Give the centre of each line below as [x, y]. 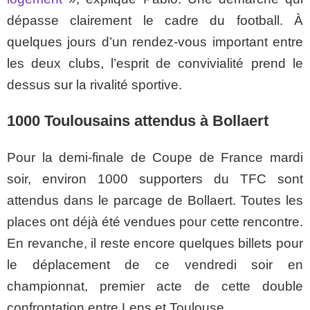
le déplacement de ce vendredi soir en [155, 265]
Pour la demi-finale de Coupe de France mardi [155, 158]
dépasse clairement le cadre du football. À [155, 21]
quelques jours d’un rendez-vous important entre [155, 42]
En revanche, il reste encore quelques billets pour [155, 244]
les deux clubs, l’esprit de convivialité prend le [155, 64]
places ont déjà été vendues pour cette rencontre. [155, 222]
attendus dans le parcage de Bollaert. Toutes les [155, 201]
